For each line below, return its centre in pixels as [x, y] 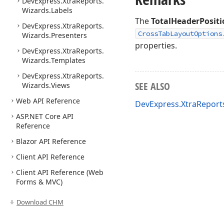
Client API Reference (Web [60, 172]
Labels [62, 10]
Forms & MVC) [39, 182]
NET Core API [51, 116]
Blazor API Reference [51, 141]
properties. [156, 45]
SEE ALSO [152, 86]
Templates [68, 60]
